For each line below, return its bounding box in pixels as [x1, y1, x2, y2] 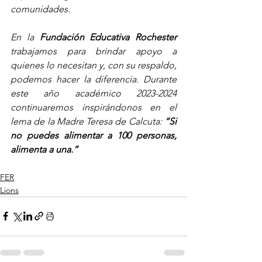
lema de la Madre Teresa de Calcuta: [11, 115, 164, 127]
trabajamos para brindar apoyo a [11, 45, 177, 57]
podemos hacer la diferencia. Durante [11, 73, 177, 85]
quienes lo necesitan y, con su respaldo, [11, 59, 177, 71]
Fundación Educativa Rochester [39, 31, 177, 43]
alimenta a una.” [11, 143, 78, 155]
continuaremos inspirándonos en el [11, 101, 177, 113]
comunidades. [11, 3, 70, 15]
